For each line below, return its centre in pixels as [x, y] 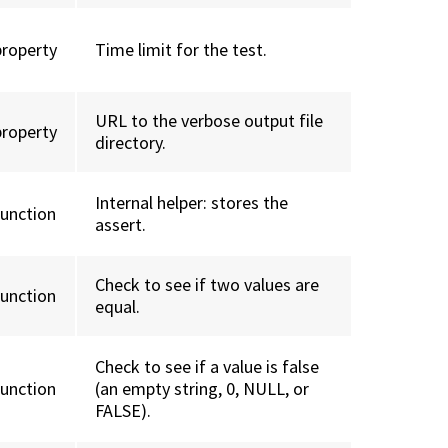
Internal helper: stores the [192, 203]
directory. [131, 143]
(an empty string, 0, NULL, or [202, 389]
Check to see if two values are [207, 285]
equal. [118, 307]
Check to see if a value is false [207, 367]
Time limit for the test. [181, 50]
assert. [121, 225]
